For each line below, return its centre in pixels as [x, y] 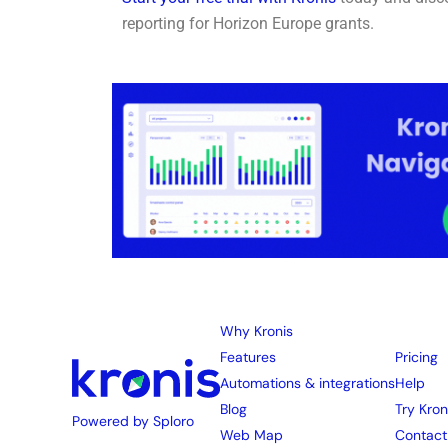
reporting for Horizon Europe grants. [248, 24]
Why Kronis [256, 331]
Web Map [251, 435]
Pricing [416, 357]
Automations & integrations [307, 383]
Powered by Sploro [133, 421]
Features [247, 357]
